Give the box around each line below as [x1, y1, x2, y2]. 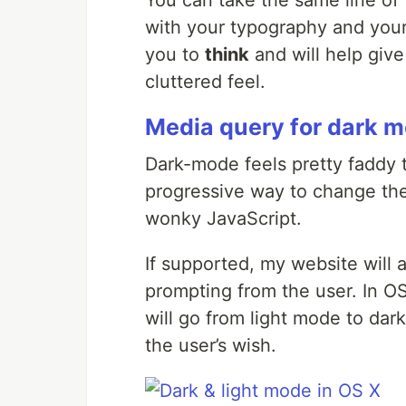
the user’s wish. [145, 334, 276, 356]
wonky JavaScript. [145, 208, 302, 229]
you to [145, 43, 205, 65]
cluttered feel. [145, 71, 266, 92]
